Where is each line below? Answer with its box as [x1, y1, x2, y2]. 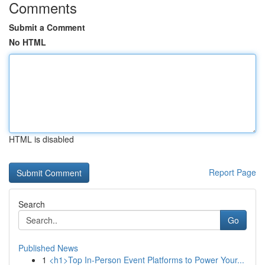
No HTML [9, 36, 46, 48]
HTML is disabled [9, 133, 74, 145]
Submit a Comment [9, 21, 85, 33]
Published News [18, 242, 78, 254]
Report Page [209, 166, 256, 178]
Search [18, 198, 45, 210]
